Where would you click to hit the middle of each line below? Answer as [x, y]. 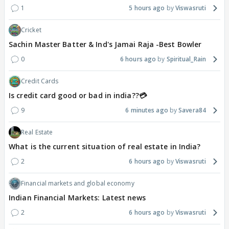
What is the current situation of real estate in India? [105, 147]
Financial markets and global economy [78, 184]
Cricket [31, 30]
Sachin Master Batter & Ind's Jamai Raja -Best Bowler [105, 44]
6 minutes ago [147, 110]
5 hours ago [147, 8]
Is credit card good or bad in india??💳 [78, 96]
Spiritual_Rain [186, 59]
